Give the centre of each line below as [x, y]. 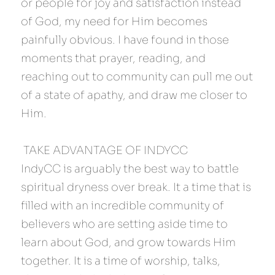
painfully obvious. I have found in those [125, 40]
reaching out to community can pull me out [137, 77]
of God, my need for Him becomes [114, 21]
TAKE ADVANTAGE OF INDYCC [107, 150]
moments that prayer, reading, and [113, 58]
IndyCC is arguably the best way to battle [130, 169]
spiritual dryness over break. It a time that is [136, 187]
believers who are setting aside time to [124, 224]
